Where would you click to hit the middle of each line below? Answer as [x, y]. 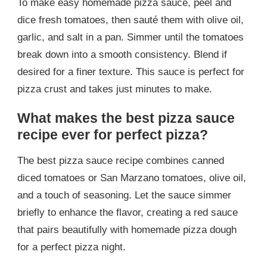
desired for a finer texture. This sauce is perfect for [131, 72]
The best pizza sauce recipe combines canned [121, 160]
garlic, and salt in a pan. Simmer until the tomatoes [131, 38]
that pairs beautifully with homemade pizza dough [127, 229]
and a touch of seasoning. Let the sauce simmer [124, 195]
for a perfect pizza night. [72, 247]
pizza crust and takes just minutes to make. [115, 89]
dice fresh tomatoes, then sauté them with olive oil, [131, 20]
